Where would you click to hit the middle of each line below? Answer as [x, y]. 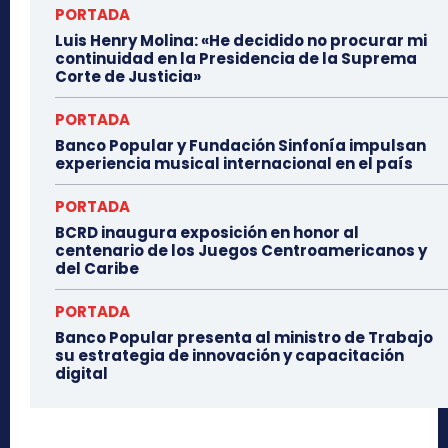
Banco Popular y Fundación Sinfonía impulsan [240, 145]
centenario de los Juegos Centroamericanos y [241, 250]
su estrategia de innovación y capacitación [229, 355]
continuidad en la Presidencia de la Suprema [236, 58]
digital [81, 373]
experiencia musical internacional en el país [234, 163]
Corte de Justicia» [128, 76]
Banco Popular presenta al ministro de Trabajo [244, 337]
